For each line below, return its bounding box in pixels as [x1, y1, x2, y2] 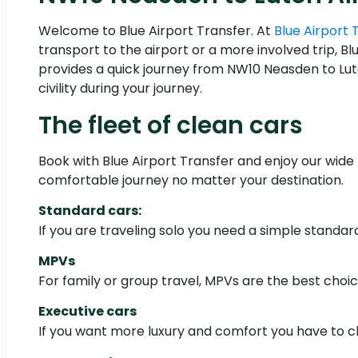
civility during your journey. [38, 79, 202, 98]
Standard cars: [38, 201, 141, 221]
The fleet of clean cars [38, 109, 303, 142]
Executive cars [38, 302, 137, 321]
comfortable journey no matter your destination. [38, 171, 344, 190]
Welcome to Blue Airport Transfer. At [38, 22, 274, 41]
